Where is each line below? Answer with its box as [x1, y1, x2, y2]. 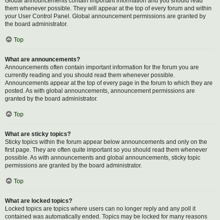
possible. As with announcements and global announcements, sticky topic [5, 154, 200, 161]
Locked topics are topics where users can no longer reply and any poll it [5, 205, 195, 212]
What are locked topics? [5, 197, 72, 204]
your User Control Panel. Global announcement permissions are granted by [5, 13, 206, 20]
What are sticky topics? [5, 131, 71, 137]
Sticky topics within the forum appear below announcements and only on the [5, 138, 207, 145]
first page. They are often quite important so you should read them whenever [5, 146, 207, 153]
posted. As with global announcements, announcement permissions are [5, 87, 195, 94]
